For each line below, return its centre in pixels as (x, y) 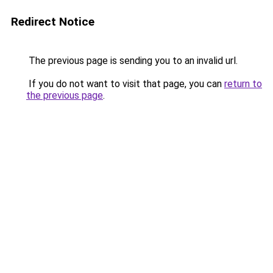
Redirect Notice (53, 22)
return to (243, 84)
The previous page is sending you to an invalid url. (132, 61)
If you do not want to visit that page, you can (125, 84)
